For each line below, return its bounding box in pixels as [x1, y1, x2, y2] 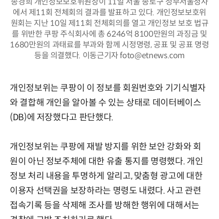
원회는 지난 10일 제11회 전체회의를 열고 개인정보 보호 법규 [10, 18, 209, 28]
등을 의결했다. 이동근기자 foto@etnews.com [34, 50, 185, 61]
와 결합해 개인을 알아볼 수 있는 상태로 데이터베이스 [10, 97, 201, 108]
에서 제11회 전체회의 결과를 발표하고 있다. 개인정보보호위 [12, 7, 207, 18]
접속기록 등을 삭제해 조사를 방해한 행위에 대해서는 [10, 199, 199, 211]
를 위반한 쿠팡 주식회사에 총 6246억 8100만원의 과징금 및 [12, 28, 207, 39]
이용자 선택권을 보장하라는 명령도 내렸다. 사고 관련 [10, 185, 201, 196]
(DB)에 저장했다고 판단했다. [10, 111, 113, 123]
